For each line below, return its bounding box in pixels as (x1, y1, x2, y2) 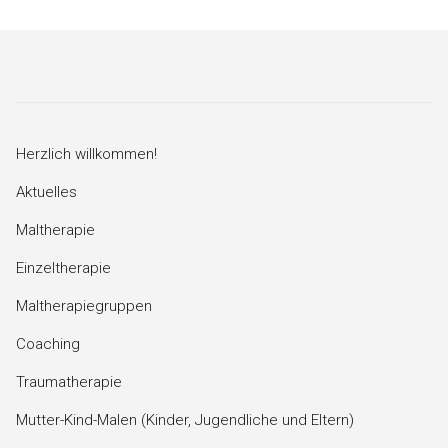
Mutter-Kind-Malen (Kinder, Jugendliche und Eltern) (16, 410, 354, 429)
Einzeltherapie (16, 258, 111, 277)
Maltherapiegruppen (16, 296, 152, 315)
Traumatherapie (16, 372, 122, 391)
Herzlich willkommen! (16, 144, 157, 163)
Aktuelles (16, 182, 77, 201)
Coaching (16, 334, 80, 353)
